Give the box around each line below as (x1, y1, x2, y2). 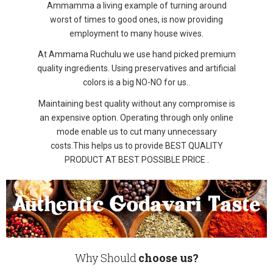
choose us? (138, 250, 199, 265)
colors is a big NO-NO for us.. (83, 77, 190, 87)
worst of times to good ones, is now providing (50, 14, 223, 24)
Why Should (74, 250, 136, 265)
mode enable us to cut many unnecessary (56, 126, 217, 136)
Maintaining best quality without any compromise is (38, 98, 235, 108)
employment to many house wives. (69, 28, 204, 38)
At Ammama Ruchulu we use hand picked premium (37, 49, 236, 59)
